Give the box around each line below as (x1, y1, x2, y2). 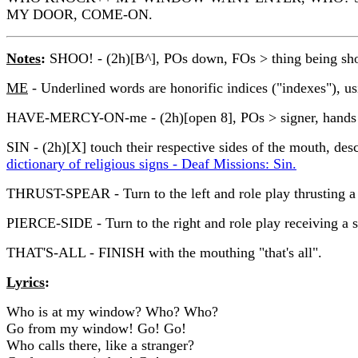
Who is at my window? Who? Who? (6, 303, 218, 320)
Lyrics (6, 273, 45, 290)
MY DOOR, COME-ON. (6, 6, 153, 22)
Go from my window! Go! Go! (6, 320, 186, 336)
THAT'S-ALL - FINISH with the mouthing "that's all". (6, 244, 322, 261)
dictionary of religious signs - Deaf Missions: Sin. (6, 155, 296, 172)
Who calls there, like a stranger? (6, 336, 194, 353)
